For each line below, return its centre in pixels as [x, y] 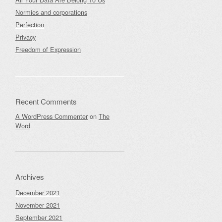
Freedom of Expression [48, 49]
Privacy [26, 37]
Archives [30, 177]
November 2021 [38, 205]
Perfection [30, 25]
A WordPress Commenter [52, 116]
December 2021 [38, 193]
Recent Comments [46, 101]
